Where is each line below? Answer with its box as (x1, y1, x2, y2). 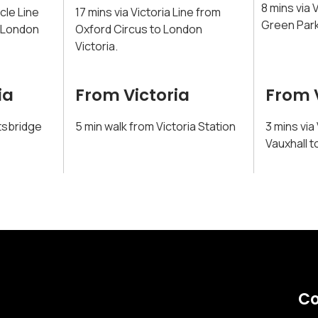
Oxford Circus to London (75, 21, 202, 37)
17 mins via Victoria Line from (75, 4, 221, 20)
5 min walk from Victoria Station (75, 119, 236, 135)
